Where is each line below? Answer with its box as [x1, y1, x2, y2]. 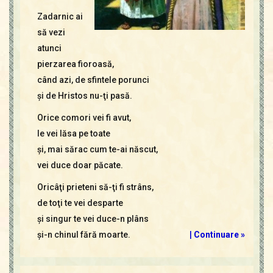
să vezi [37, 27, 65, 38]
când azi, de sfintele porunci [37, 75, 149, 85]
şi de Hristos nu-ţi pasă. [37, 91, 132, 101]
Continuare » [193, 230, 245, 240]
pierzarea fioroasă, [37, 59, 114, 69]
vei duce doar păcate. [37, 160, 123, 171]
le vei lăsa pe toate [37, 129, 110, 139]
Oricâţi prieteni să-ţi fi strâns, [37, 182, 154, 193]
